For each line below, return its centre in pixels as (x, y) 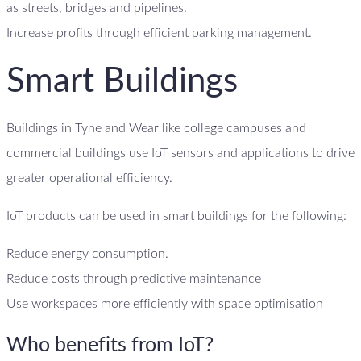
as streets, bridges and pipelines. (97, 8)
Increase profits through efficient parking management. (159, 33)
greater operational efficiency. (89, 178)
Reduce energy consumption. (87, 254)
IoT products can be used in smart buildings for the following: (176, 216)
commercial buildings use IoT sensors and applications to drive (180, 154)
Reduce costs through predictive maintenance (134, 279)
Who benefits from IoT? (110, 345)
